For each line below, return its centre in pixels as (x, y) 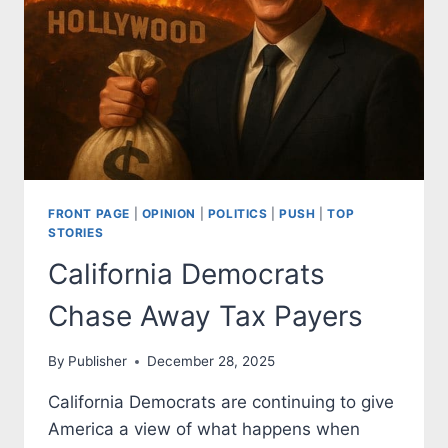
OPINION (168, 213)
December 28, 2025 (211, 361)
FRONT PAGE (89, 213)
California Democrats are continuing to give (221, 402)
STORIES (76, 232)
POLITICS (237, 213)
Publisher (98, 361)
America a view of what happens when (204, 429)
